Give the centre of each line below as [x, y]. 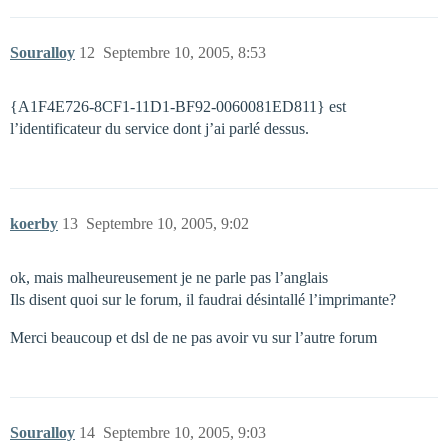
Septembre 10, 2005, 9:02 [167, 223]
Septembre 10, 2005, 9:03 [184, 432]
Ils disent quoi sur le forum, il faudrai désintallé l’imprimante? [203, 299]
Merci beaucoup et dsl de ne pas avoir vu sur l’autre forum [193, 337]
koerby [34, 223]
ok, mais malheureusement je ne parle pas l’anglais [169, 277]
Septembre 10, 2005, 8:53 [184, 52]
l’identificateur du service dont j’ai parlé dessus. [159, 128]
